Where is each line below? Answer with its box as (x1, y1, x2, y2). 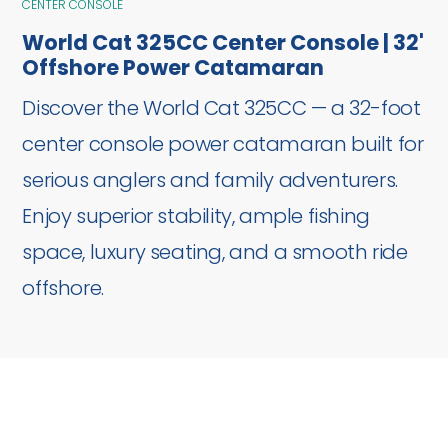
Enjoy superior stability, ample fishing (22, 208, 370, 229)
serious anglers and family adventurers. (22, 172, 398, 193)
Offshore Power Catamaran (22, 59, 325, 81)
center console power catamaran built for (22, 136, 424, 157)
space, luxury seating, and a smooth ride (22, 244, 408, 265)
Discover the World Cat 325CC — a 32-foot (22, 100, 421, 121)
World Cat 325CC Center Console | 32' (22, 34, 425, 56)
